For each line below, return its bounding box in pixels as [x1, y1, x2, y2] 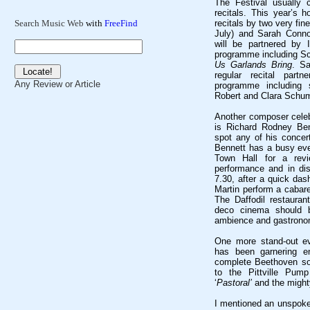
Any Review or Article [15, 79, 100, 90]
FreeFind [104, 18, 138, 29]
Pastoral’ [217, 277, 252, 288]
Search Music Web [15, 18, 86, 29]
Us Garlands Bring [215, 60, 292, 70]
